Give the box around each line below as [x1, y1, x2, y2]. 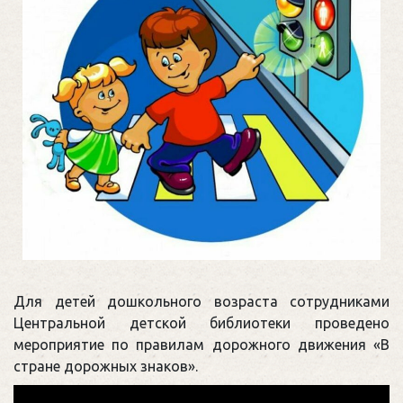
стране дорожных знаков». [13, 357, 198, 374]
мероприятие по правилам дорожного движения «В [13, 336, 390, 353]
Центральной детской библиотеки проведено [13, 314, 390, 331]
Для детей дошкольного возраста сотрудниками [13, 292, 390, 309]
